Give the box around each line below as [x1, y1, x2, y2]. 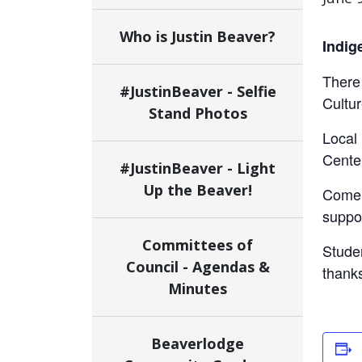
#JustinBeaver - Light [120, 158, 276, 178]
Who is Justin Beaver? [120, 27, 276, 46]
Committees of [142, 235, 253, 255]
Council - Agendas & [125, 257, 270, 276]
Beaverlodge [151, 334, 244, 353]
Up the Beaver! [143, 180, 252, 200]
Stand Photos [148, 103, 247, 123]
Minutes [168, 279, 227, 298]
